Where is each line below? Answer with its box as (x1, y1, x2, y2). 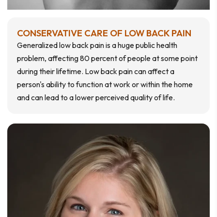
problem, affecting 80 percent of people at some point (17, 53, 198, 63)
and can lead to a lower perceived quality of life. (17, 93, 175, 103)
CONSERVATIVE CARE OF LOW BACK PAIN (17, 27, 191, 39)
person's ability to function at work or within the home (17, 79, 193, 90)
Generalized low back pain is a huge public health (17, 40, 177, 50)
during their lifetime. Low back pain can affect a (17, 66, 174, 77)
